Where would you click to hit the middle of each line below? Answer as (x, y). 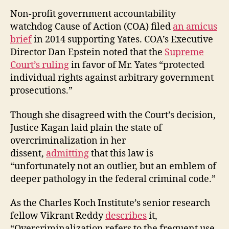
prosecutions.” (41, 91)
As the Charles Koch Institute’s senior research (110, 203)
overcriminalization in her (68, 141)
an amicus (195, 27)
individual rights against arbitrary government (112, 78)
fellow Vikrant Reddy (58, 216)
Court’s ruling (40, 65)
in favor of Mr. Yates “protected (137, 65)
